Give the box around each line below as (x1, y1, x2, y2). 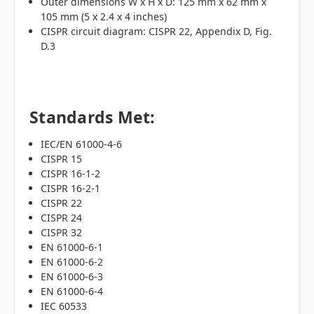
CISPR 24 (41, 210, 83, 224)
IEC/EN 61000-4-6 (41, 137, 123, 151)
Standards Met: (29, 105, 156, 128)
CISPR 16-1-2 (41, 166, 101, 180)
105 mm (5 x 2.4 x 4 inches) (41, 9, 168, 23)
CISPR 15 (41, 151, 83, 165)
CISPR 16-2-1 (41, 181, 101, 195)
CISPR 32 (41, 225, 83, 239)
